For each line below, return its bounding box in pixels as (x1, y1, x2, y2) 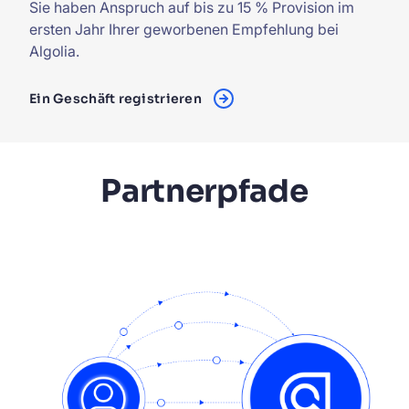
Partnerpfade (100, 172, 309, 212)
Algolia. (29, 42, 79, 61)
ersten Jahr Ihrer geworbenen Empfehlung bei (29, 20, 339, 39)
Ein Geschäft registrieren (29, 90, 202, 108)
